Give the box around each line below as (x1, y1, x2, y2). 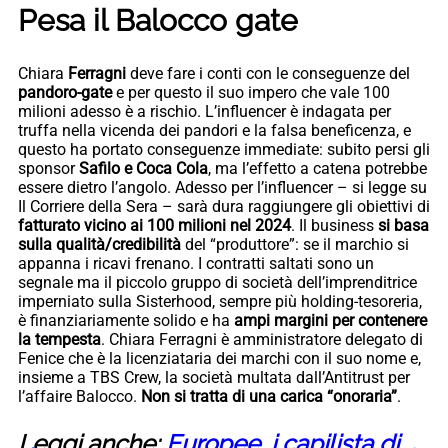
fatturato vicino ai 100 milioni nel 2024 (18, 215, 291, 235)
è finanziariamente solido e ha (18, 310, 234, 330)
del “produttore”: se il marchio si (181, 234, 409, 254)
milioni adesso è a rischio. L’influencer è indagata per (18, 101, 391, 121)
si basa (378, 215, 429, 235)
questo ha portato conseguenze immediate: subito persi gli (18, 139, 430, 159)
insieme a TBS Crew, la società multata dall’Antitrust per (18, 367, 410, 387)
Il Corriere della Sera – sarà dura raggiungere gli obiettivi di (18, 196, 430, 216)
